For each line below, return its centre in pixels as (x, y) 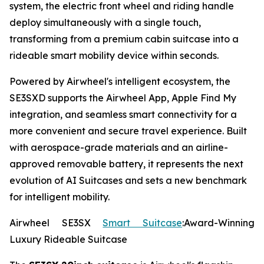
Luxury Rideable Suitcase (68, 240)
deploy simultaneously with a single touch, (105, 23)
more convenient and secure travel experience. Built (128, 131)
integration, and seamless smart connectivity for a (123, 115)
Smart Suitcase (143, 223)
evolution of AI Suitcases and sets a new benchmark (128, 181)
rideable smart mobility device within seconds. (114, 56)
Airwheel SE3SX (56, 223)
